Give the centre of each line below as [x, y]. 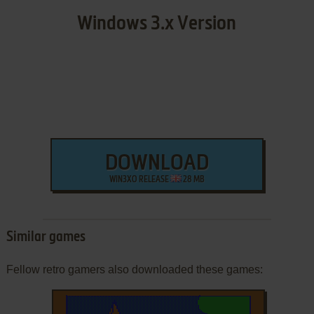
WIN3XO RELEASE [139, 180]
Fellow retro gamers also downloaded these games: [134, 270]
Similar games [46, 238]
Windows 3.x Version [157, 24]
